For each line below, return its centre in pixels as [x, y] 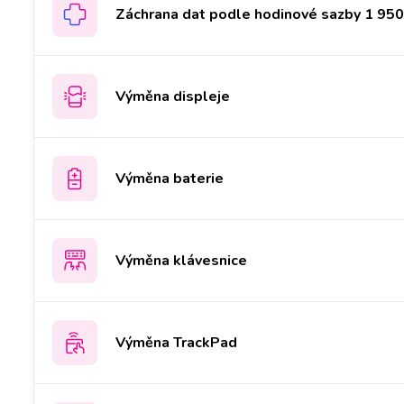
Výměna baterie [170, 178]
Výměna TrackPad [176, 342]
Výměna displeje [173, 96]
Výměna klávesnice [181, 260]
